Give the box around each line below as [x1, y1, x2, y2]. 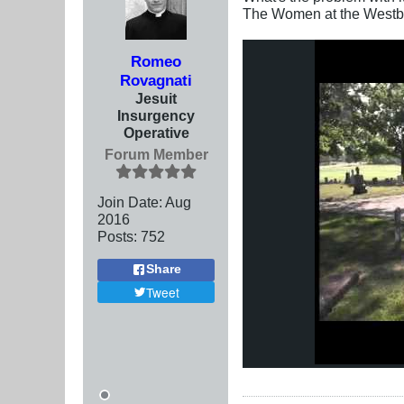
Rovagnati [120, 70, 192, 89]
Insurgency [117, 106, 195, 124]
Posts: [97, 227, 137, 244]
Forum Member [104, 145, 208, 162]
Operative [123, 124, 189, 141]
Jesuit [135, 89, 177, 106]
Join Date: [97, 193, 162, 210]
